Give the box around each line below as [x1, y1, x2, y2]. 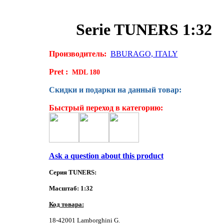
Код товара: [48, 200, 84, 208]
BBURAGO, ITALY [110, 49, 178, 58]
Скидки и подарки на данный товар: [48, 85, 181, 94]
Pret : [48, 67, 68, 76]
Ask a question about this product [48, 151, 163, 160]
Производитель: [48, 49, 108, 58]
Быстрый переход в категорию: [48, 103, 163, 112]
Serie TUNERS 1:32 [75, 20, 212, 38]
